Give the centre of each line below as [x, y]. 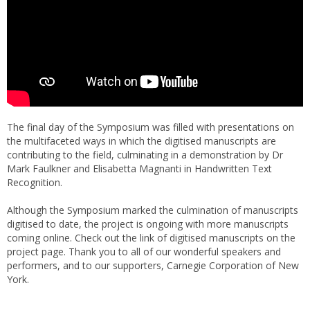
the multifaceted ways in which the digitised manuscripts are [142, 140]
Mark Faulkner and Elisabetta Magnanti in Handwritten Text [139, 168]
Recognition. [35, 182]
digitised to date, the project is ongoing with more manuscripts [148, 224]
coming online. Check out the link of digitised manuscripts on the [151, 237]
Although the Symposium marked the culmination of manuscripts [153, 210]
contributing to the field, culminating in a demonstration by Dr [145, 154]
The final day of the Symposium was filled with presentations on [151, 127]
